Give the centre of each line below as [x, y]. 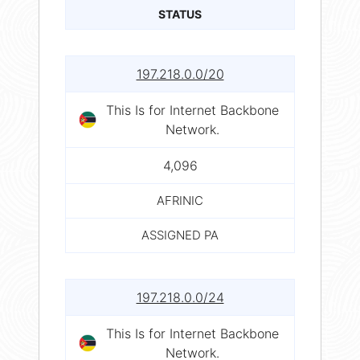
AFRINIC [180, 201]
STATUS [180, 14]
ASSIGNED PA [180, 235]
